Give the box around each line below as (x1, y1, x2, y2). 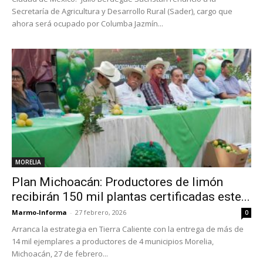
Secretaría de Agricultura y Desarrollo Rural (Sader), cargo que (12, 6, 232, 17)
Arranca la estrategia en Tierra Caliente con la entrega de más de (12, 223, 244, 234)
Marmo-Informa (12, 207, 67, 217)
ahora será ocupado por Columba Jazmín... (12, 18, 163, 29)
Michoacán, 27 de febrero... (12, 248, 108, 259)
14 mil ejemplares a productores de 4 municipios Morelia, (12, 235, 214, 247)
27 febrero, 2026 (75, 207, 126, 217)
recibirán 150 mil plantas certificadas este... (12, 189, 250, 204)
